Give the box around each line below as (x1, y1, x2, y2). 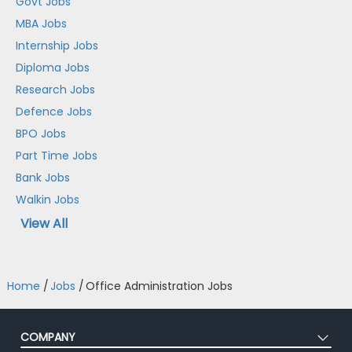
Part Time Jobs (16, 147, 98, 163)
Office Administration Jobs (86, 278, 233, 295)
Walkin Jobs (16, 191, 80, 207)
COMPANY (20, 329, 75, 346)
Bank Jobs (16, 169, 71, 185)
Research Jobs (16, 81, 96, 97)
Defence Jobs (16, 103, 93, 119)
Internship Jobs (16, 37, 99, 53)
